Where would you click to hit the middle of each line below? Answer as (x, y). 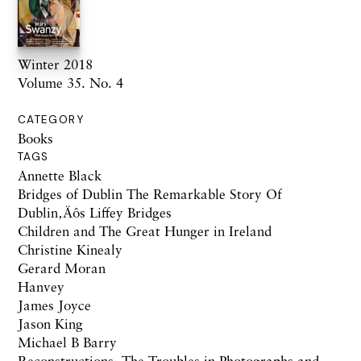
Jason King (50, 323)
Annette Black (60, 175)
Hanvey (41, 286)
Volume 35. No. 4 (71, 82)
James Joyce (54, 305)
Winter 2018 (55, 64)
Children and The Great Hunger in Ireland (145, 230)
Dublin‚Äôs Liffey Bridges (95, 212)
